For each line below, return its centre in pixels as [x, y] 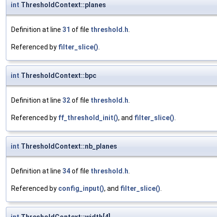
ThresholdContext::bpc [58, 76]
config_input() [81, 189]
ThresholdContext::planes [63, 5]
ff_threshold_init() [88, 118]
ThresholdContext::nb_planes [68, 147]
